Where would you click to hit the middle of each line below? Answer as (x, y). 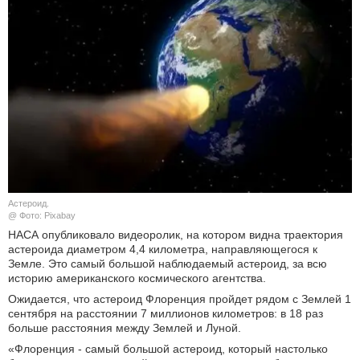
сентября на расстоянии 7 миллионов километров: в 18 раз (166, 313)
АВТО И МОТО (179, 177)
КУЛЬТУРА (179, 32)
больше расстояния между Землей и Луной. (125, 327)
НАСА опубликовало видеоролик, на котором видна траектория (176, 234)
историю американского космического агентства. (137, 278)
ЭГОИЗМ (179, 213)
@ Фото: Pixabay (42, 215)
